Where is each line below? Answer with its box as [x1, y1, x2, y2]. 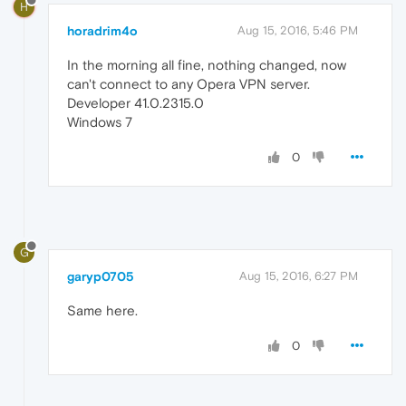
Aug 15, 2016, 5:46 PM [237, 23, 358, 37]
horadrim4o [67, 23, 138, 38]
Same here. [67, 302, 138, 318]
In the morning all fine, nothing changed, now [67, 56, 346, 72]
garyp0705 [67, 268, 134, 284]
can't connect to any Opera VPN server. [67, 75, 310, 92]
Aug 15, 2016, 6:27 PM [239, 268, 358, 283]
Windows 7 [67, 113, 132, 130]
